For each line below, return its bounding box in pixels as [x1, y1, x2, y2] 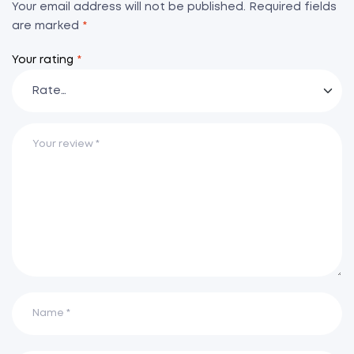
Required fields [249, 2, 337, 12]
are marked [12, 21, 82, 31]
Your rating [12, 55, 77, 66]
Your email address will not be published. [12, 2, 246, 12]
